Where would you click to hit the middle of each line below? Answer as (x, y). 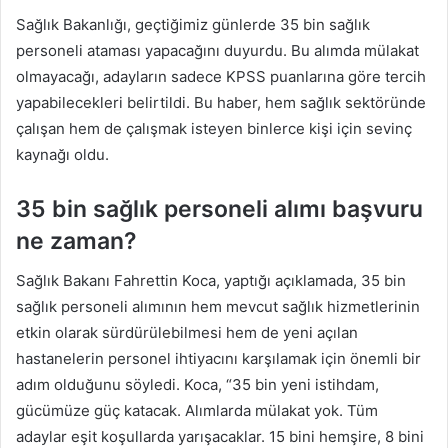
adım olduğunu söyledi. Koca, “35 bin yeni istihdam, (197, 385)
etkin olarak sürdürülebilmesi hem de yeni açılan (187, 333)
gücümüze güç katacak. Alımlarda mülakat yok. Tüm (197, 411)
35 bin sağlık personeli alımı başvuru (219, 208)
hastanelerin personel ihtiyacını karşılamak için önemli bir (218, 359)
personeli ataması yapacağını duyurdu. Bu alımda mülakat (217, 50)
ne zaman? (76, 240)
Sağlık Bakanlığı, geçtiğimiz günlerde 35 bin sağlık (193, 24)
